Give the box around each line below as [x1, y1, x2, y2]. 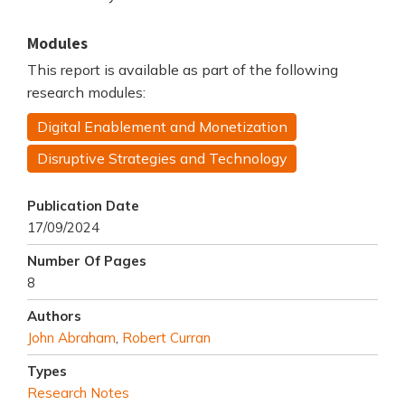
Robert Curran [122, 328, 211, 346]
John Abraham [27, 328, 116, 346]
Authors [27, 306, 81, 325]
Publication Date [27, 196, 139, 214]
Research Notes [27, 383, 129, 401]
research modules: [27, 83, 146, 102]
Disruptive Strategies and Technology [36, 148, 287, 167]
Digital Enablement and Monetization [36, 118, 287, 137]
